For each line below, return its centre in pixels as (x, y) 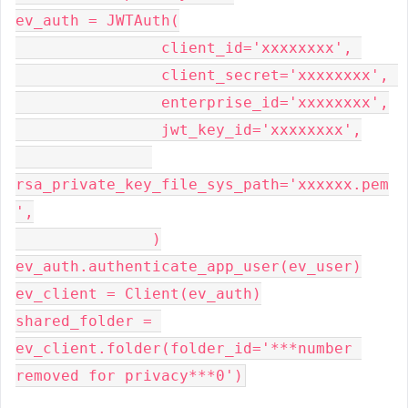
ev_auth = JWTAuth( (97, 20)
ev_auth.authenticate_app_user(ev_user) (189, 266)
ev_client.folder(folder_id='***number (184, 348)
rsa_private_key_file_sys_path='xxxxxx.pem (202, 184)
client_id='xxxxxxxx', (88, 48)
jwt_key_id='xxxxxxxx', (88, 130)
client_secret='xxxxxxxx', (88, 75)
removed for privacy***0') (129, 376)
